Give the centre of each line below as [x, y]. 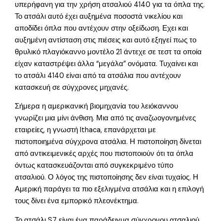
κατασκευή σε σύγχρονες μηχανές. [72, 87]
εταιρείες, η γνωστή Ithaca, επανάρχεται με [86, 130]
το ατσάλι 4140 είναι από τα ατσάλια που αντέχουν [98, 75]
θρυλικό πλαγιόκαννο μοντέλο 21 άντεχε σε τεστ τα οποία [109, 52]
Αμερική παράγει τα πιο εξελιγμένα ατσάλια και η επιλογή [110, 189]
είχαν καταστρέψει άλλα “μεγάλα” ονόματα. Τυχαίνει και [107, 64]
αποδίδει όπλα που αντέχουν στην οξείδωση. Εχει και [102, 28]
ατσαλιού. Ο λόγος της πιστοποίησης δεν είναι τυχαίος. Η [107, 178]
